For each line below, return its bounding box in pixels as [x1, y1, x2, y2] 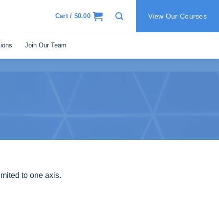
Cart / [55, 12, 74, 20]
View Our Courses [148, 12, 207, 20]
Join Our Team [24, 41, 66, 49]
